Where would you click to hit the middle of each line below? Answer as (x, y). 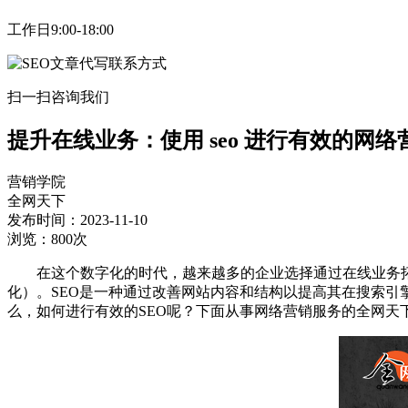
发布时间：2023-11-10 (77, 219)
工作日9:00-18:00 (61, 29)
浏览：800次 (47, 239)
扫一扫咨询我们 (58, 97)
